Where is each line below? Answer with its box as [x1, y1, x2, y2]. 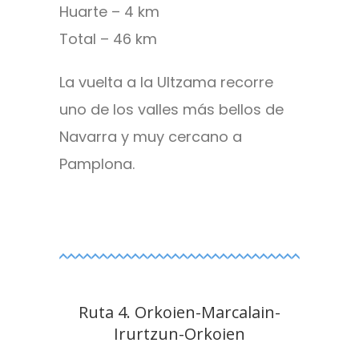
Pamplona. [59, 154, 135, 175]
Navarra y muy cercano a [59, 127, 242, 147]
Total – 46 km [59, 29, 157, 50]
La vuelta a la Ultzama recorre [59, 72, 273, 93]
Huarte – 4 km [59, 2, 159, 22]
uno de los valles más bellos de [59, 99, 284, 120]
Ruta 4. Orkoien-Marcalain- [79, 301, 280, 324]
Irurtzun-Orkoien [114, 323, 245, 345]
